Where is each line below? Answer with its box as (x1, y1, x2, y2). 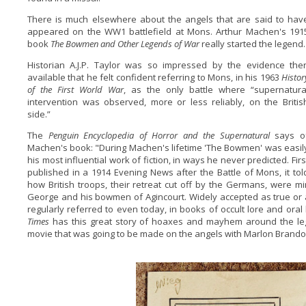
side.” (27, 108, 51, 120)
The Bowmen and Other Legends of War (50, 38, 201, 50)
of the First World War (27, 83, 124, 96)
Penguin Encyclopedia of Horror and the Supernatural (48, 129, 275, 141)
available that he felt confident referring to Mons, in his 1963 (27, 71, 281, 83)
